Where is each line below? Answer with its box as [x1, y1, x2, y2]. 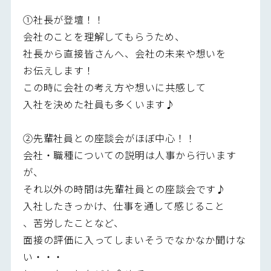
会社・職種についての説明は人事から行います [22, 147, 237, 162]
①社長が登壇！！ [22, 11, 105, 27]
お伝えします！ [22, 62, 94, 77]
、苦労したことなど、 [22, 215, 124, 230]
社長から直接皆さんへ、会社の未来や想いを [22, 45, 226, 60]
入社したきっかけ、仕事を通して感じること [22, 198, 225, 213]
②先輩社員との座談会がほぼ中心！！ [22, 130, 196, 145]
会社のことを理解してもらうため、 [22, 28, 185, 44]
